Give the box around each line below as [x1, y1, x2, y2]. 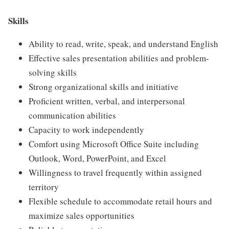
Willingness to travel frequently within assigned [29, 167, 202, 179]
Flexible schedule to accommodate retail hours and [29, 195, 212, 208]
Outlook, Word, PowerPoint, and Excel [29, 152, 166, 165]
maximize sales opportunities [29, 210, 134, 222]
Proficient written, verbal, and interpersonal [29, 95, 185, 107]
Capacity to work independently [29, 124, 144, 136]
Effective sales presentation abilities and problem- [29, 52, 209, 64]
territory [29, 181, 59, 193]
